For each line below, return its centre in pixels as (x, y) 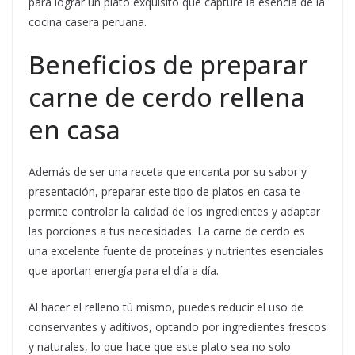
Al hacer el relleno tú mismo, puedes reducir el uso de (166, 307)
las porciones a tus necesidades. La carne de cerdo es (167, 231)
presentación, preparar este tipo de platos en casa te (164, 192)
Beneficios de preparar (168, 65)
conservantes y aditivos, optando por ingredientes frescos (177, 327)
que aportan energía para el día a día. (124, 271)
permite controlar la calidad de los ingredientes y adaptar (174, 212)
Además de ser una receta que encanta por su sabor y (168, 172)
